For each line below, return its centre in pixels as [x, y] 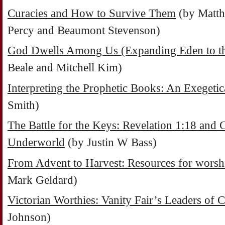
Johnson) [29, 217]
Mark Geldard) [42, 180]
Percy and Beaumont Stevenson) [84, 30]
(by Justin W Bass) [111, 143]
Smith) [23, 105]
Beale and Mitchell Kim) [65, 68]
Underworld [36, 143]
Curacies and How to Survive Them [92, 13]
